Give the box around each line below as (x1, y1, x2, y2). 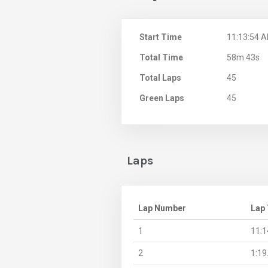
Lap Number (138, 203, 186, 213)
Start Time (139, 32, 182, 42)
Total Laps (139, 72, 181, 83)
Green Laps (139, 93, 184, 103)
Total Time (139, 52, 183, 62)
